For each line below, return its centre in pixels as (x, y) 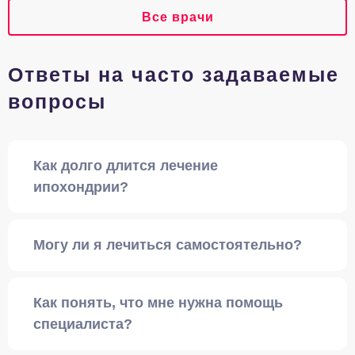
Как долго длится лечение (126, 166)
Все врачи (177, 17)
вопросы (57, 102)
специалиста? (83, 324)
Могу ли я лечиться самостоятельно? (168, 245)
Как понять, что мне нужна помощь (158, 303)
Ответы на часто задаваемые (174, 75)
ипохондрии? (81, 187)
